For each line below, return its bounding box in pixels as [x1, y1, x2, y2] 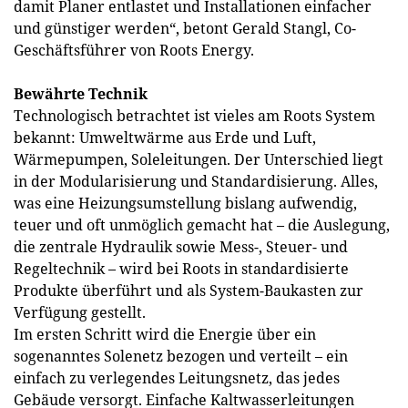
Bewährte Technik [14, 84, 148, 104]
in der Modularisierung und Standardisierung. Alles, [14, 171, 378, 191]
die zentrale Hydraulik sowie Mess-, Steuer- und [14, 237, 348, 257]
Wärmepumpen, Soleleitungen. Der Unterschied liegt [14, 149, 383, 169]
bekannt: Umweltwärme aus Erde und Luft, [14, 127, 316, 148]
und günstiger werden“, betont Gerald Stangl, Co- [14, 18, 356, 38]
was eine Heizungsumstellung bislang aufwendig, [14, 193, 357, 213]
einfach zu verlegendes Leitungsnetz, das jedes [14, 368, 340, 388]
